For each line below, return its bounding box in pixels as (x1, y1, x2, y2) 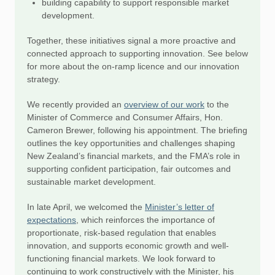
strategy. (27, 74, 63, 84)
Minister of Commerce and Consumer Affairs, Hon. (27, 112, 223, 122)
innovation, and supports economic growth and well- (27, 241, 229, 250)
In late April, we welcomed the (27, 202, 145, 212)
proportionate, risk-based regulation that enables (27, 228, 216, 238)
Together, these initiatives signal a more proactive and (27, 36, 236, 45)
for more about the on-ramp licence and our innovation (27, 61, 239, 71)
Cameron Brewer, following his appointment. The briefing (27, 125, 247, 135)
